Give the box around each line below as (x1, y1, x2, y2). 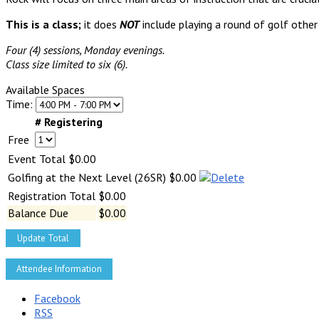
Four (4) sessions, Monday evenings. (6, 42, 164, 57)
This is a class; (6, 16, 81, 31)
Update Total (17, 231, 69, 244)
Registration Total (8, 188, 95, 203)
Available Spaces (6, 82, 85, 97)
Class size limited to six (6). (6, 56, 127, 71)
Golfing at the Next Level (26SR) (8, 169, 166, 184)
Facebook (34, 291, 80, 305)
